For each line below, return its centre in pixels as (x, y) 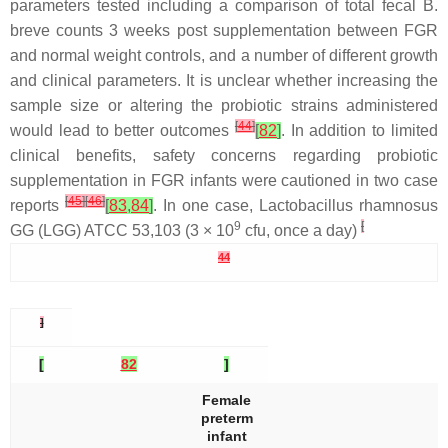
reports (37, 205)
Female (226, 400)
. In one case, (206, 205)
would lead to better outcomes (122, 130)
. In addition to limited (359, 130)
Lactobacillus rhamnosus (348, 205)
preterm (226, 418)
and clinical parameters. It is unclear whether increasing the (224, 80)
